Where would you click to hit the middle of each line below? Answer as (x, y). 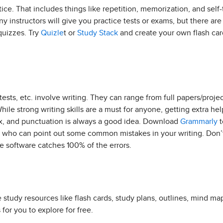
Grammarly (199, 121)
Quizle (52, 33)
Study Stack (98, 33)
